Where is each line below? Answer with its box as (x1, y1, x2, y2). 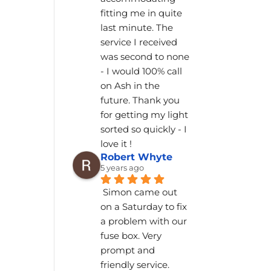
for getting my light (100, 109, 189, 121)
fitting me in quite (100, 7, 183, 19)
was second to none (100, 51, 190, 63)
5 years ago (100, 163, 145, 173)
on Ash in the (100, 80, 160, 92)
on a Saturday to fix (100, 201, 188, 213)
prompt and (100, 244, 155, 256)
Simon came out (103, 186, 178, 198)
